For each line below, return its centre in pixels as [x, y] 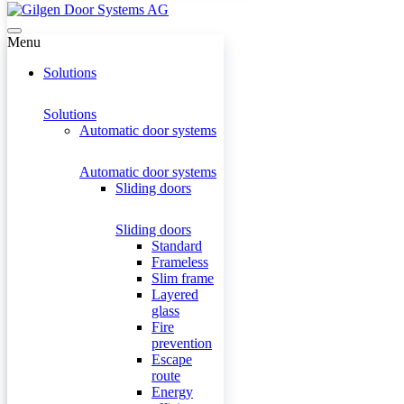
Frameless [180, 262]
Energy [172, 392]
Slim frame [183, 278]
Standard [177, 246]
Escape [172, 359]
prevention [182, 343]
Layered [175, 294]
